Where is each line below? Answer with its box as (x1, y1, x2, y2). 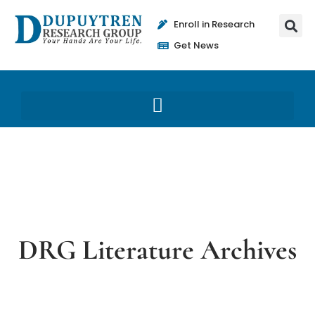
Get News (173, 39, 219, 52)
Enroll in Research (173, 18, 255, 31)
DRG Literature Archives (18, 233, 297, 266)
